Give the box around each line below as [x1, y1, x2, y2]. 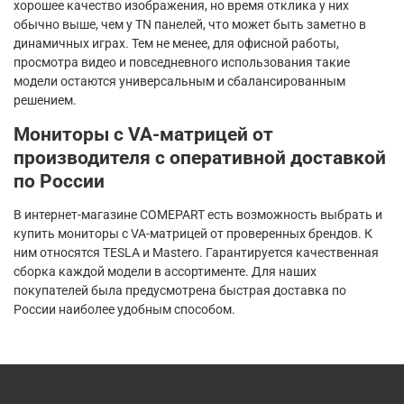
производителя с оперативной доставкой [14, 146, 386, 170]
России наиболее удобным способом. [14, 302, 235, 317]
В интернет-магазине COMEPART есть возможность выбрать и [14, 207, 382, 223]
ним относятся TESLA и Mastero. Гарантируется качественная [14, 245, 379, 261]
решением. [14, 93, 77, 108]
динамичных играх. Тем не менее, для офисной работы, [14, 36, 339, 51]
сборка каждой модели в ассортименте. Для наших [14, 264, 317, 280]
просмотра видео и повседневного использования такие [14, 55, 350, 70]
